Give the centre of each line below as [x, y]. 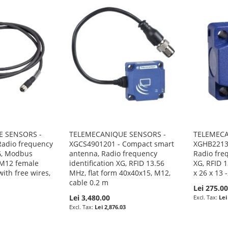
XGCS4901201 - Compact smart [122, 144]
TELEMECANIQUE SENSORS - [118, 134]
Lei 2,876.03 [110, 207]
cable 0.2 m [89, 182]
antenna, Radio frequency [113, 153]
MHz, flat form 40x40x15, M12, [120, 173]
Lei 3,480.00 [90, 197]
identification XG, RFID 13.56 [117, 163]
